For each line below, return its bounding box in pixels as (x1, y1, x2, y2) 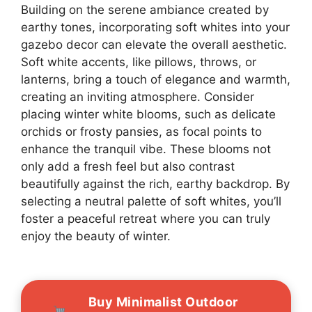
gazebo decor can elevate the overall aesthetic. (21, 37, 287, 52)
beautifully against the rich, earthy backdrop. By (21, 176, 290, 191)
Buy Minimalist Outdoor (88, 294, 238, 309)
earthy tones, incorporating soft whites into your (21, 19, 290, 34)
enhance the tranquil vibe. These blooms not (21, 141, 271, 156)
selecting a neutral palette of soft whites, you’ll (21, 194, 281, 208)
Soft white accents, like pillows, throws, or (21, 54, 256, 69)
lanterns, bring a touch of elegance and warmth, (21, 72, 290, 86)
